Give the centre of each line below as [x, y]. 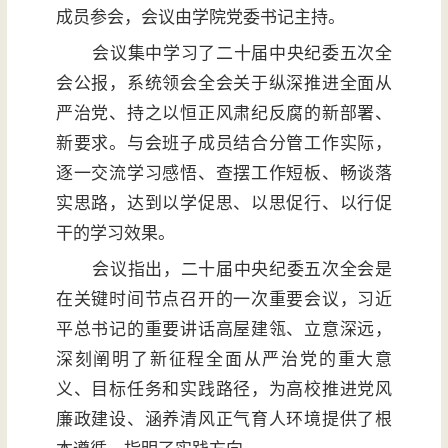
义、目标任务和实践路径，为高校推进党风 [224, 390]
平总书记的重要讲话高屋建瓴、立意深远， [224, 330]
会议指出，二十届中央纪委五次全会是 [242, 270]
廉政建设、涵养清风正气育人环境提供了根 [224, 420]
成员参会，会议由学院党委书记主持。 [200, 18]
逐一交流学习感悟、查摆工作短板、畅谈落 [224, 174]
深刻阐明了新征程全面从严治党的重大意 [224, 360]
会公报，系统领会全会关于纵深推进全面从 [224, 84]
